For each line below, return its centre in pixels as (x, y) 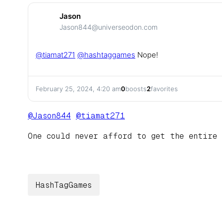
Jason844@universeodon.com (109, 27)
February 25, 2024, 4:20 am (78, 89)
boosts (136, 89)
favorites (164, 89)
